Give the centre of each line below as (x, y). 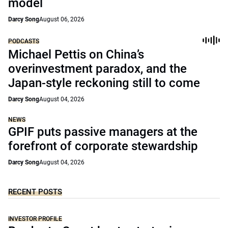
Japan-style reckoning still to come (104, 83)
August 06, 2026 (62, 19)
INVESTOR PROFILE (35, 219)
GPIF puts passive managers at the (103, 132)
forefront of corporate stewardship (103, 146)
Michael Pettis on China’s (76, 54)
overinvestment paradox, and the (97, 69)
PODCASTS (24, 41)
